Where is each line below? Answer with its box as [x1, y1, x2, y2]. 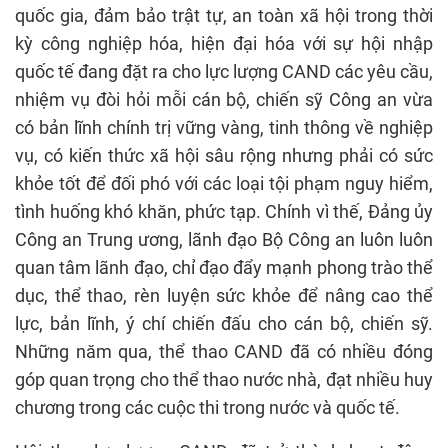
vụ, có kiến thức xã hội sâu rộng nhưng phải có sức [15, 145, 433, 167]
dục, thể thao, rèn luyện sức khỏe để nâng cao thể [15, 285, 433, 307]
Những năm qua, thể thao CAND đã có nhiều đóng [15, 341, 433, 363]
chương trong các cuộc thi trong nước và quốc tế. [15, 397, 400, 419]
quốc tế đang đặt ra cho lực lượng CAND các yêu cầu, [15, 61, 433, 83]
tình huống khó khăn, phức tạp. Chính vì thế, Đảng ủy [15, 201, 433, 223]
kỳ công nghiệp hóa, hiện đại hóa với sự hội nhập [15, 33, 433, 55]
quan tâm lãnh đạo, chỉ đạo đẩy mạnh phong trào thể [15, 257, 433, 279]
